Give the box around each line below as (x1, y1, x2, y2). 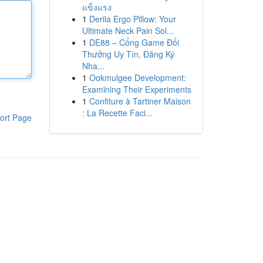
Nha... (82, 60, 104, 72)
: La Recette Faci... (82, 107, 153, 119)
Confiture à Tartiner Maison (89, 95, 191, 107)
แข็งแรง (82, 1, 112, 13)
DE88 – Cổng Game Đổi (89, 36, 179, 48)
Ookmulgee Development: (89, 72, 186, 83)
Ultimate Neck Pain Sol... (82, 25, 174, 36)
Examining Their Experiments (82, 83, 191, 95)
